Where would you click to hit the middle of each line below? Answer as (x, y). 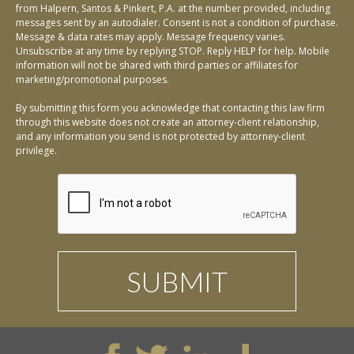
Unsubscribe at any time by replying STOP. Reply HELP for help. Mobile (173, 51)
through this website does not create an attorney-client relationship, (168, 122)
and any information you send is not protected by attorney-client (160, 137)
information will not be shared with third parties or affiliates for (157, 66)
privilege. (36, 151)
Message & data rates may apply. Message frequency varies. (151, 37)
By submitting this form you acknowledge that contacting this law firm (170, 108)
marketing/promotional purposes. (92, 80)
